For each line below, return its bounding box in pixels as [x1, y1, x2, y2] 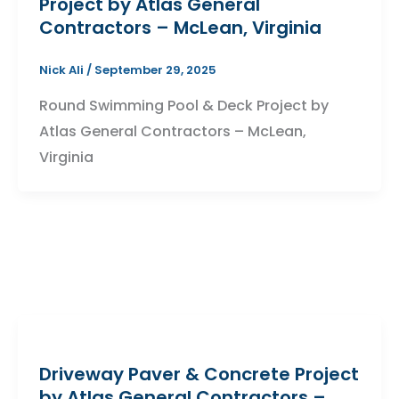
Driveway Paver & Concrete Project [38, 361, 359, 387]
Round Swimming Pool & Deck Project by [38, 94, 329, 116]
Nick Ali [38, 61, 86, 78]
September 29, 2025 [94, 61, 216, 78]
